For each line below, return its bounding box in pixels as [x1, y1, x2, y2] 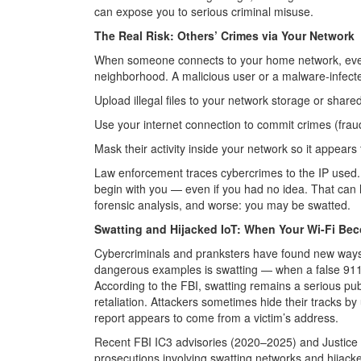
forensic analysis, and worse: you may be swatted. [94, 196, 351, 213]
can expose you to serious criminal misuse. [94, 2, 313, 19]
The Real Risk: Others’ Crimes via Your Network [94, 27, 355, 44]
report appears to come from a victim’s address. [94, 309, 338, 326]
